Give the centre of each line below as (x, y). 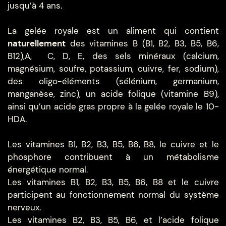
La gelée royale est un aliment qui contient (113, 31)
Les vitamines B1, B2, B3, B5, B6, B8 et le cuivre (113, 182)
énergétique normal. (47, 170)
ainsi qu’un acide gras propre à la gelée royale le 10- (113, 107)
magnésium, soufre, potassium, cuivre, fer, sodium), (113, 69)
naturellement (36, 44)
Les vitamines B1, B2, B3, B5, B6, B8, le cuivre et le (113, 145)
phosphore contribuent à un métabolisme (113, 157)
